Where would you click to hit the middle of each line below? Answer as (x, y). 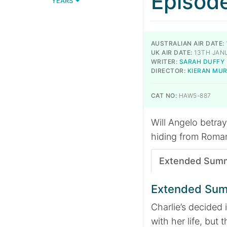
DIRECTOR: (168, 71)
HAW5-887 (194, 96)
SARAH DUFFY (202, 62)
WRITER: (164, 62)
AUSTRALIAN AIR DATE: (188, 43)
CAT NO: (164, 96)
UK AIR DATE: (172, 52)
